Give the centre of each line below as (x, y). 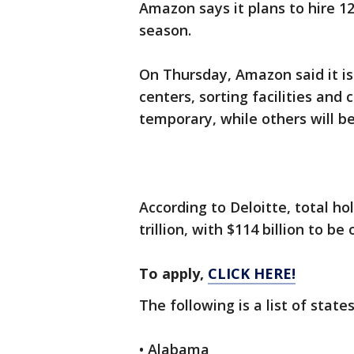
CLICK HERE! (252, 274)
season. (165, 30)
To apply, (173, 274)
